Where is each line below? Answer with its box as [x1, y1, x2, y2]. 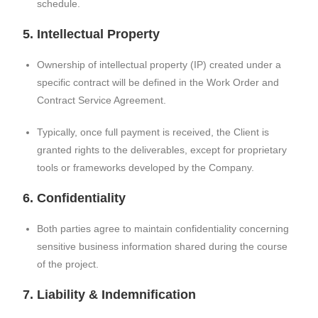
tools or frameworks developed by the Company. [37, 162, 255, 173]
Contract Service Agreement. [37, 94, 167, 106]
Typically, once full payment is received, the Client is [37, 126, 270, 138]
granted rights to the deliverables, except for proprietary [37, 144, 287, 155]
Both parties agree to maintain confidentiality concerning [37, 223, 290, 234]
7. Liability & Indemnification [23, 287, 197, 302]
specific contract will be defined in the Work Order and [37, 77, 280, 88]
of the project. [37, 258, 99, 270]
